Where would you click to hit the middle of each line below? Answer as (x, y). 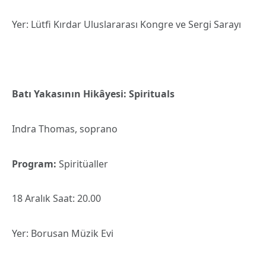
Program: (34, 164)
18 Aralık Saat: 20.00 (56, 199)
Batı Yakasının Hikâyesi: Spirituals (93, 94)
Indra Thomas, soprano (65, 129)
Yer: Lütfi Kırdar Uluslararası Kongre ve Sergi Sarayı (126, 24)
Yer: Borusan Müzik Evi (63, 233)
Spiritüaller (82, 164)
